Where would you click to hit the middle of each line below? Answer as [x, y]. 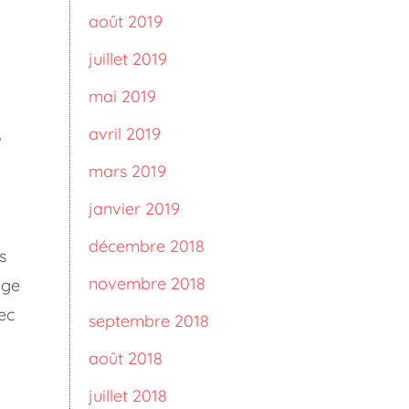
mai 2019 [122, 96]
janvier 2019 [134, 209]
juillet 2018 [128, 396]
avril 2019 [125, 134]
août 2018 [126, 358]
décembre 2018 [147, 246]
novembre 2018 [147, 283]
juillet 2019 [128, 59]
